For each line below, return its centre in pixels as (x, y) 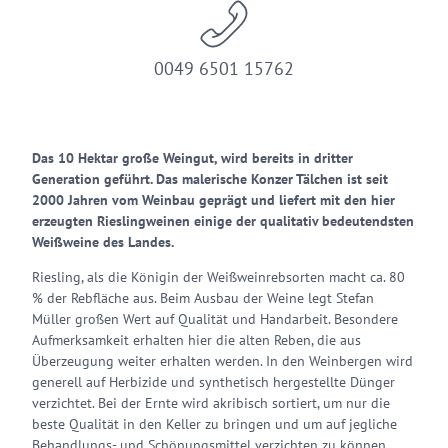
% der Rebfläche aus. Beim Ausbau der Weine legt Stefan (203, 298)
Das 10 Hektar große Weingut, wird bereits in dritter (192, 158)
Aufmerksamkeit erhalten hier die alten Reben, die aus (196, 340)
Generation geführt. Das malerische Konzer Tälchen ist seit (210, 179)
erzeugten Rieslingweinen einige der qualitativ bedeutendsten (223, 221)
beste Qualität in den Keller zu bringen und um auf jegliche (214, 424)
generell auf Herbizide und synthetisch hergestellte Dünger (213, 382)
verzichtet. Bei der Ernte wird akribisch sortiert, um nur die (211, 403)
